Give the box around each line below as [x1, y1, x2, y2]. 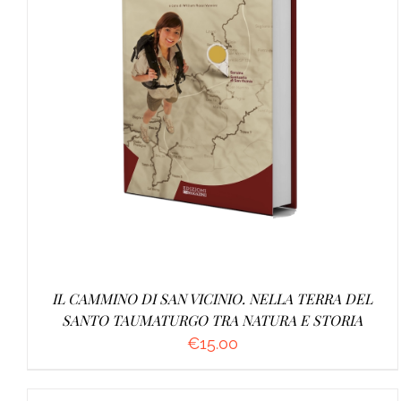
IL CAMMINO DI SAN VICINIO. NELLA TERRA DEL [52, 288, 373, 308]
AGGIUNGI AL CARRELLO [96, 81, 242, 95]
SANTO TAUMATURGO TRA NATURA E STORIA [62, 310, 363, 329]
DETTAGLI [270, 81, 328, 95]
